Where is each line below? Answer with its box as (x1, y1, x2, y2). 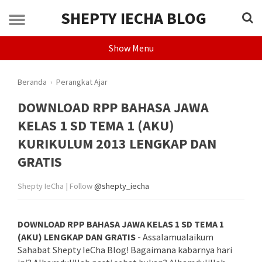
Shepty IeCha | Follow (18, 181, 94, 191)
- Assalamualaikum (136, 231, 213, 243)
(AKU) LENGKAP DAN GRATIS (18, 231, 136, 243)
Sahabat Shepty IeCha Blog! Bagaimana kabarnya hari (18, 244, 232, 256)
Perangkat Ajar (56, 77, 108, 87)
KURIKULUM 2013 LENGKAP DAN (18, 135, 216, 153)
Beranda (18, 77, 47, 87)
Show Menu (108, 42, 154, 54)
